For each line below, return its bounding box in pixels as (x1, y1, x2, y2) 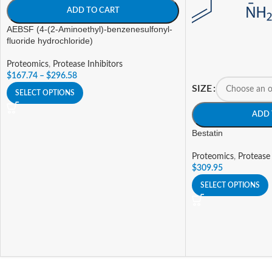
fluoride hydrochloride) (7, 36, 93, 46)
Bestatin (192, 128, 223, 138)
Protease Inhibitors (53, 60, 123, 69)
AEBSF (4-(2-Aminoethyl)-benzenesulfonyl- (7, 24, 172, 34)
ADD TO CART (66, 7, 120, 15)
